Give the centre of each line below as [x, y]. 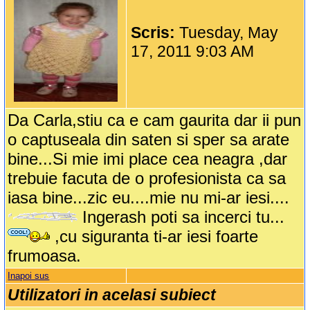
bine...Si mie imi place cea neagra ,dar [148, 159]
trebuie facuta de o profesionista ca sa [147, 179]
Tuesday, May [229, 33]
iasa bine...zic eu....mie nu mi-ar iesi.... [149, 198]
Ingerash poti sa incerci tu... [181, 217]
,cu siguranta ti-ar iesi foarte [154, 237]
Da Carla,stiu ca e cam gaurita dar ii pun [155, 120]
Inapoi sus [29, 276]
